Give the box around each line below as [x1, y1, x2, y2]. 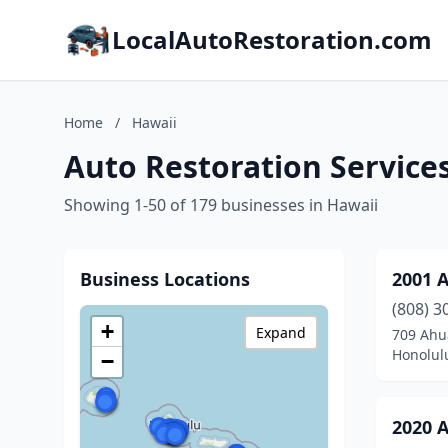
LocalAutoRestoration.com [112, 23, 432, 56]
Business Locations [80, 267, 250, 291]
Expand [256, 323, 306, 342]
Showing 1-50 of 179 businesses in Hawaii [64, 194, 378, 216]
